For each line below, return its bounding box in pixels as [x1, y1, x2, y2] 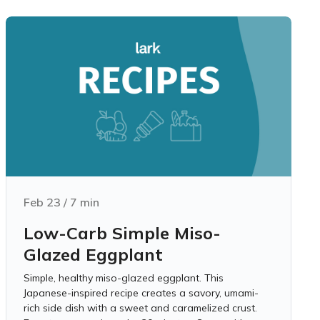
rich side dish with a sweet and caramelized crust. [24, 301, 257, 314]
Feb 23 [24, 195, 61, 209]
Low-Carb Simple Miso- [24, 222, 221, 244]
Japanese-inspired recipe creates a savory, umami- [24, 286, 259, 299]
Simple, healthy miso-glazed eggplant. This [24, 271, 224, 284]
